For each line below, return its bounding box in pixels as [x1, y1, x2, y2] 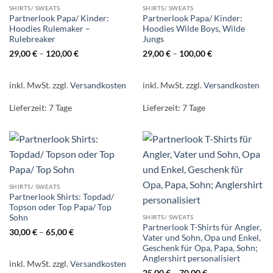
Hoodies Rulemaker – [9, 23, 90, 34]
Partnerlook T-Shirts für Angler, [142, 222, 261, 233]
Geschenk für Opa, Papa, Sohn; [142, 243, 258, 253]
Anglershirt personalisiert [142, 253, 240, 264]
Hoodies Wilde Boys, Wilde [142, 23, 245, 34]
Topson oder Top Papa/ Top [9, 202, 112, 213]
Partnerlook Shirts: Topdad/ [9, 192, 114, 202]
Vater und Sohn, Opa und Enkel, [142, 233, 261, 243]
